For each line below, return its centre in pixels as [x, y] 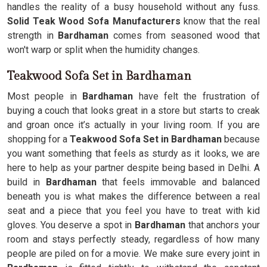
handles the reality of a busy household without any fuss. [133, 7]
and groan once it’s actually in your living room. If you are [133, 125]
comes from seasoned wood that [184, 35]
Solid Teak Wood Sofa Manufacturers [94, 21]
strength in [33, 35]
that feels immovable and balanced [178, 182]
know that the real [220, 21]
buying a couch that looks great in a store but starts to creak [133, 111]
